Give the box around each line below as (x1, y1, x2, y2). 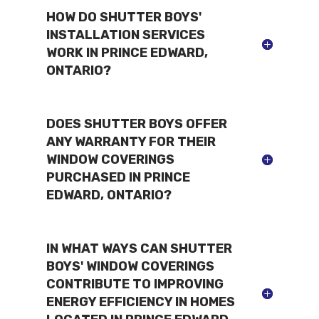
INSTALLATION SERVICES (46, 26, 205, 43)
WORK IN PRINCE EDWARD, (46, 44, 208, 61)
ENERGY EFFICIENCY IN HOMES (46, 293, 235, 310)
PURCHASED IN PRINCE (46, 169, 190, 185)
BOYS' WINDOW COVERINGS (46, 258, 214, 274)
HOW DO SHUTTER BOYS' (46, 9, 202, 25)
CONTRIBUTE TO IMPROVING (46, 276, 224, 292)
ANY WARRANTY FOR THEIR (46, 133, 216, 150)
